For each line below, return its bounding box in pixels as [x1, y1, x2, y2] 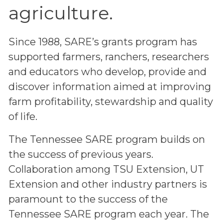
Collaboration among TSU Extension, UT [8, 163, 204, 175]
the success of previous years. [8, 148, 153, 160]
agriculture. [8, 1, 113, 24]
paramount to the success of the [8, 193, 168, 205]
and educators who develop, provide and [8, 65, 207, 78]
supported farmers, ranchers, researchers [8, 50, 209, 63]
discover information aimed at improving [8, 80, 211, 93]
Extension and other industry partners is [8, 178, 207, 190]
